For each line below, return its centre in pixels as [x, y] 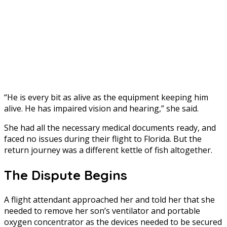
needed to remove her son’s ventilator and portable [102, 211]
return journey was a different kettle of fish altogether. [108, 150]
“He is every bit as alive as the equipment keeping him [106, 97]
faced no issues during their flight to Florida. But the [103, 139]
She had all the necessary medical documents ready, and [110, 127]
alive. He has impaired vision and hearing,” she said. [101, 108]
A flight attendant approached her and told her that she [109, 200]
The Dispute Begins [66, 175]
